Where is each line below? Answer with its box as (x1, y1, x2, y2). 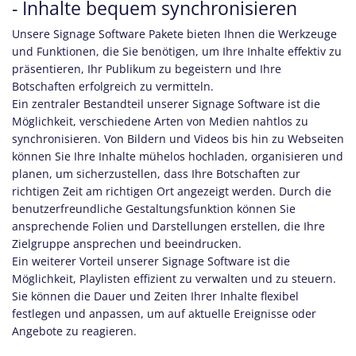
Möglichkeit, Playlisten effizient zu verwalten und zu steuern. (12, 271, 336, 286)
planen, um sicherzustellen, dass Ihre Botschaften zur (12, 166, 300, 181)
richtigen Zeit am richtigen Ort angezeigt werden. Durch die (12, 184, 331, 199)
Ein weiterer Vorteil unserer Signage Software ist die (12, 253, 290, 269)
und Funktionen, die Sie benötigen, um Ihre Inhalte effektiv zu (12, 44, 342, 59)
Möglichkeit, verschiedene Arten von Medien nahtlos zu (12, 114, 308, 129)
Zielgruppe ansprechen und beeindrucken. (12, 236, 242, 251)
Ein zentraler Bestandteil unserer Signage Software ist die (12, 96, 320, 111)
